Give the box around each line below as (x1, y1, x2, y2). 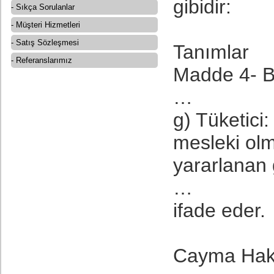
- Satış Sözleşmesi (11, 38, 79, 47)
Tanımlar (173, 41, 254, 63)
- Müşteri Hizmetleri (11, 20, 80, 29)
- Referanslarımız (11, 56, 72, 65)
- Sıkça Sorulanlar (11, 2, 75, 12)
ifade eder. (173, 199, 265, 221)
